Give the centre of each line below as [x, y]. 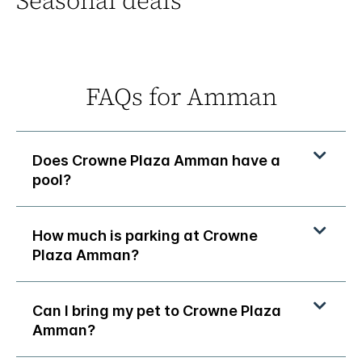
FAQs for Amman [181, 97]
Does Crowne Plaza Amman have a [156, 161]
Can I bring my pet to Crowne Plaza [157, 311]
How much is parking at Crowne [145, 236]
